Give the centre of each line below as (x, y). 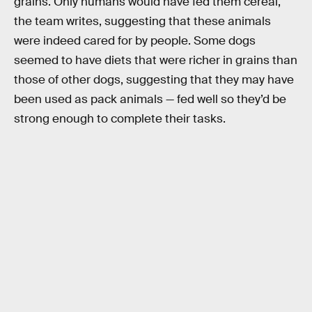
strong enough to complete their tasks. (120, 119)
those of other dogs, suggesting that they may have (154, 80)
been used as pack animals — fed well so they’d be (150, 100)
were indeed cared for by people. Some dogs (135, 41)
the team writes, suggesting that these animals (142, 22)
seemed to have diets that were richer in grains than (156, 61)
